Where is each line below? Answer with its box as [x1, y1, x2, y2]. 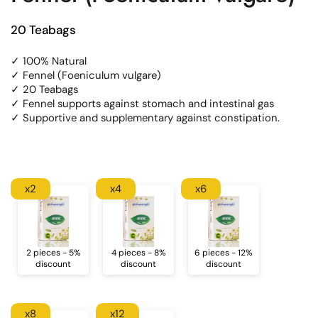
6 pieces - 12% [194, 247, 253, 258]
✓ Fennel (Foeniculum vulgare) [11, 68, 161, 82]
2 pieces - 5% [26, 247, 81, 258]
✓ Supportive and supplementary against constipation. [11, 111, 280, 125]
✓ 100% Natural [11, 54, 87, 68]
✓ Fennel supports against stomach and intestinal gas [11, 97, 274, 111]
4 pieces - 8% [111, 247, 166, 258]
